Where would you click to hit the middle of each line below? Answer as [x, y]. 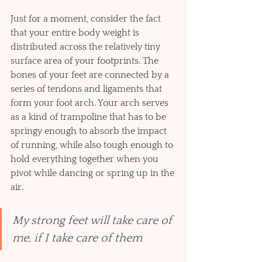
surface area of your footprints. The [86, 61]
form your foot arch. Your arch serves [91, 103]
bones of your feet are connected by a [91, 75]
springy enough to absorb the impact [90, 131]
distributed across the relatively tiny [87, 47]
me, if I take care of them [77, 238]
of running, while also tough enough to [93, 145]
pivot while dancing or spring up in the [94, 173]
